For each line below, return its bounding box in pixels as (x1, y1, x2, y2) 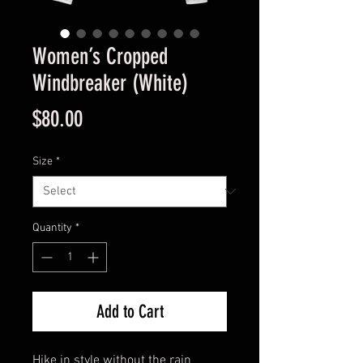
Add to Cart (96, 300, 164, 322)
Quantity (32, 220, 72, 235)
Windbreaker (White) (32, 69, 188, 96)
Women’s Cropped (32, 42, 168, 70)
